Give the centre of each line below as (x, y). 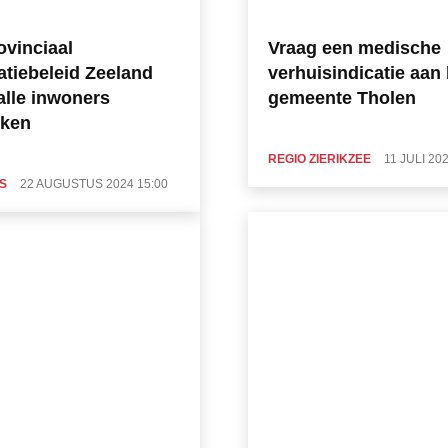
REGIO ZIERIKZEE (319, 158)
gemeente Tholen (342, 97)
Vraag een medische (354, 47)
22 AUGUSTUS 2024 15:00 (94, 183)
